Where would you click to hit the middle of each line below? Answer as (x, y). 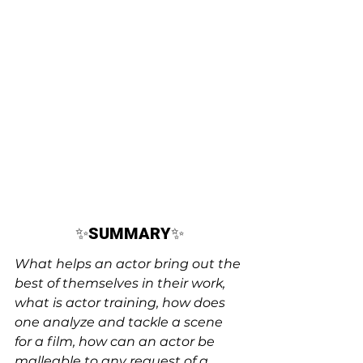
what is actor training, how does (122, 303)
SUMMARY (130, 233)
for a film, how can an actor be (116, 342)
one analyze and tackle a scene (120, 322)
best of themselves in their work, (122, 283)
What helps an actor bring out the (129, 264)
